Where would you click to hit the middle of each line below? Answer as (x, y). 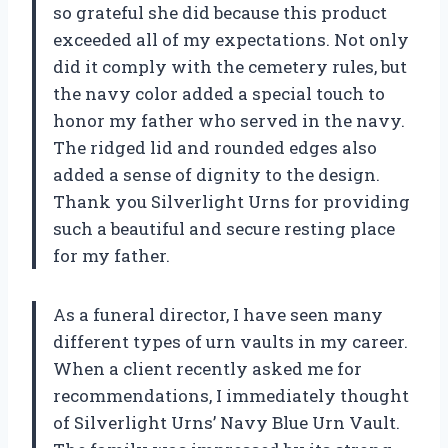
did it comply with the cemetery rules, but (230, 66)
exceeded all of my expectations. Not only (231, 39)
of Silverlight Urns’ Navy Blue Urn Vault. (226, 422)
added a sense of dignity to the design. (216, 174)
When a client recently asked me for (207, 368)
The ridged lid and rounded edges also (215, 147)
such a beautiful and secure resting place (224, 228)
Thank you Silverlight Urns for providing (231, 201)
